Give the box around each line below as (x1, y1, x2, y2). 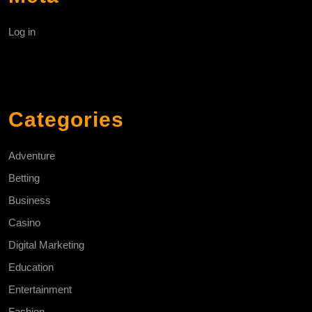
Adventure (8, 150, 55, 162)
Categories (8, 108, 124, 132)
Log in (8, 26, 36, 38)
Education (8, 261, 54, 274)
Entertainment (8, 283, 72, 296)
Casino (8, 217, 40, 229)
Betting (8, 172, 40, 185)
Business (8, 194, 51, 207)
